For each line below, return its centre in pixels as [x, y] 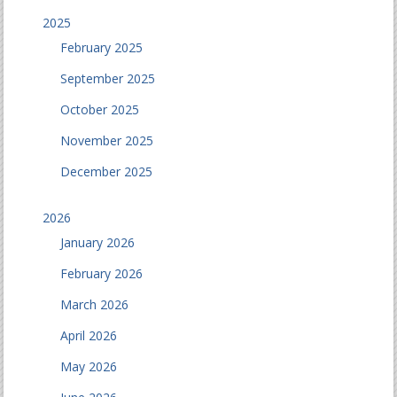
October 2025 [100, 109]
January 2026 [98, 242]
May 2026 [89, 366]
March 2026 [95, 304]
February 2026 [102, 273]
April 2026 [89, 335]
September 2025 [108, 78]
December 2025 [107, 171]
